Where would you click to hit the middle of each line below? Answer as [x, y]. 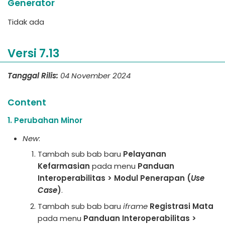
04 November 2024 [95, 75]
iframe [135, 206]
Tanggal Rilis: [33, 75]
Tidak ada [26, 22]
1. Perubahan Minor [45, 120]
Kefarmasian [64, 166]
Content [27, 102]
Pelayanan [145, 154]
